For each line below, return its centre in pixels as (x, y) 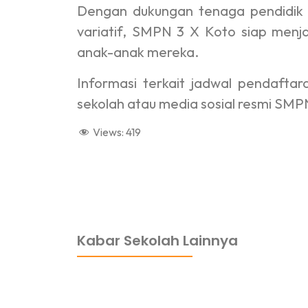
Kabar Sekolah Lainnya (157, 241)
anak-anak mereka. (138, 52)
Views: (108, 132)
